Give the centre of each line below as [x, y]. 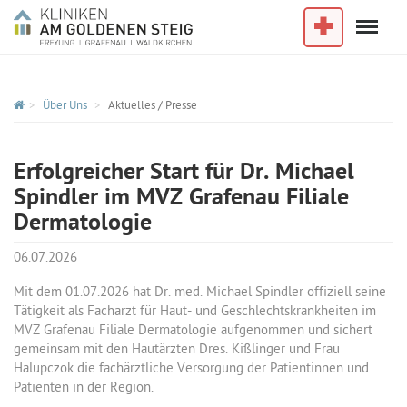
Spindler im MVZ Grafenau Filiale [181, 199]
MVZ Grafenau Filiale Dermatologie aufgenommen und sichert [193, 331]
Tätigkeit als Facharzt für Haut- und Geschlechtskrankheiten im [195, 312]
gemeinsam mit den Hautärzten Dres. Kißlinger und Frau [177, 350]
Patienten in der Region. [84, 388]
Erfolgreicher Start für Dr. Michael [184, 173]
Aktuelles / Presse [153, 106]
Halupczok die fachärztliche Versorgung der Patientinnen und [191, 369]
